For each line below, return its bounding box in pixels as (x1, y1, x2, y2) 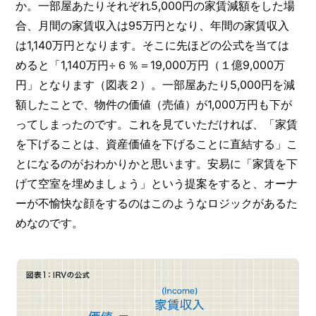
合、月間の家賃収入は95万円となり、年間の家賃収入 (16, 18, 290, 32)
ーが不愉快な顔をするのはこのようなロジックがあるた (16, 195, 298, 210)
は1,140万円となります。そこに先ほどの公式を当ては (16, 37, 290, 52)
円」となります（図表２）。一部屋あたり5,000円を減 (16, 77, 296, 92)
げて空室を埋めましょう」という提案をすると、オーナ (16, 176, 298, 190)
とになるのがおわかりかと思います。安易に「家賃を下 (16, 156, 298, 171)
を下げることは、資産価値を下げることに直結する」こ (16, 136, 298, 151)
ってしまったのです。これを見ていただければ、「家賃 (16, 116, 298, 131)
